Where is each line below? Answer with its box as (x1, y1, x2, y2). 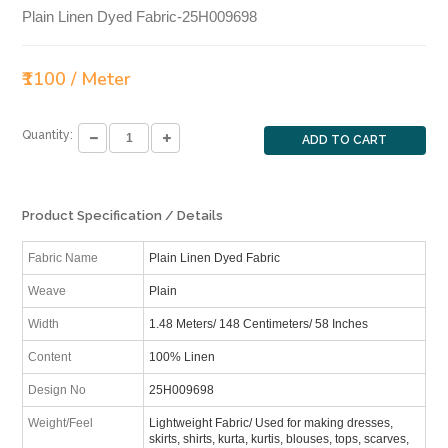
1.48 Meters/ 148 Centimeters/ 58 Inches (148, 317, 368, 330)
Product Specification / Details (22, 207, 224, 223)
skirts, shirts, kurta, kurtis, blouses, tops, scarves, (148, 432, 409, 445)
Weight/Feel (28, 416, 94, 429)
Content (28, 350, 72, 363)
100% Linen (148, 350, 215, 363)
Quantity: (22, 128, 74, 143)
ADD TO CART (302, 132, 388, 147)
